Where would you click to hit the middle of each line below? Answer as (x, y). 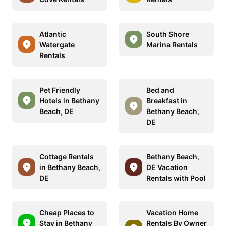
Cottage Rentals (67, 156)
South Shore (168, 34)
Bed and (160, 90)
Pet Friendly (60, 90)
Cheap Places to (67, 212)
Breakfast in (167, 100)
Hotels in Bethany (69, 100)
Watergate (57, 44)
